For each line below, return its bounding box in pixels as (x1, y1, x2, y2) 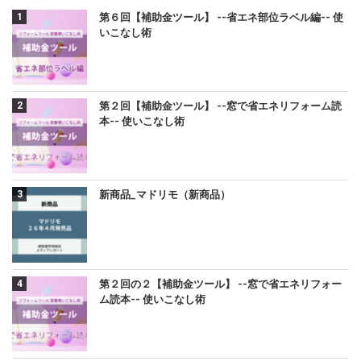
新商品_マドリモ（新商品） (99, 189, 231, 201)
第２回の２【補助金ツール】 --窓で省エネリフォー (99, 277, 342, 290)
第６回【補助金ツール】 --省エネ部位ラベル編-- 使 (99, 10, 344, 23)
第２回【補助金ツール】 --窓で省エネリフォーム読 (99, 100, 342, 112)
